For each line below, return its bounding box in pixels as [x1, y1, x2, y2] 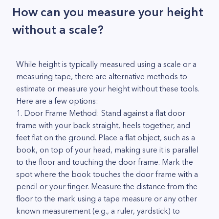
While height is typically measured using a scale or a [16, 59, 197, 69]
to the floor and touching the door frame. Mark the [16, 157, 193, 167]
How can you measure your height [12, 5, 203, 19]
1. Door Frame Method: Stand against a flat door [16, 108, 185, 118]
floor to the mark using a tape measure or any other [16, 194, 197, 203]
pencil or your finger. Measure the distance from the [16, 181, 197, 191]
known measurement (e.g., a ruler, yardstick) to [16, 206, 180, 216]
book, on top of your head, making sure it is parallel [16, 145, 198, 154]
